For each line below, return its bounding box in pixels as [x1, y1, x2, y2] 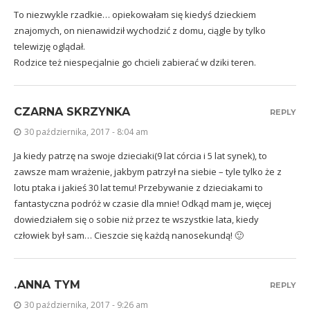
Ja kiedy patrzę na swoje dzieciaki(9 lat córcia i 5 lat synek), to [14, 149, 267, 162]
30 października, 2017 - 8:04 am [24, 125, 148, 138]
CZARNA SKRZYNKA [14, 104, 130, 118]
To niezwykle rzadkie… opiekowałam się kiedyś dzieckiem [14, 8, 256, 21]
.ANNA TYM [14, 277, 80, 291]
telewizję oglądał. [14, 39, 85, 53]
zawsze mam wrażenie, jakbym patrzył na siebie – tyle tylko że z [14, 165, 282, 178]
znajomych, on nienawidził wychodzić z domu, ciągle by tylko [14, 24, 266, 37]
